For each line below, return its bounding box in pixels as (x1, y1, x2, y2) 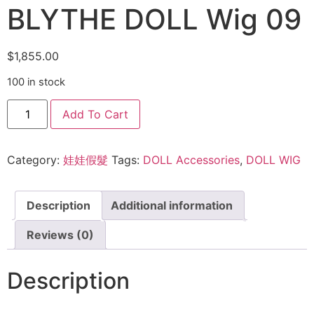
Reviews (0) (27, 228, 94, 243)
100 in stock (7, 76, 65, 89)
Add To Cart (62, 107, 129, 122)
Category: (7, 153, 63, 168)
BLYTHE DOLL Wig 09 (7, 1, 301, 36)
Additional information (111, 198, 233, 213)
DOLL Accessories (143, 153, 240, 168)
